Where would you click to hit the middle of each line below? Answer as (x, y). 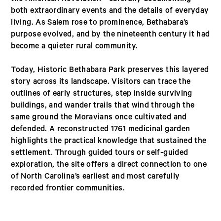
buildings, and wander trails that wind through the (103, 106)
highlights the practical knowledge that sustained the (109, 142)
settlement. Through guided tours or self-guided (100, 153)
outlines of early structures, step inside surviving (102, 94)
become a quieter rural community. (74, 47)
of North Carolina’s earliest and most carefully (95, 177)
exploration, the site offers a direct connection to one (109, 165)
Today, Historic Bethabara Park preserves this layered (110, 71)
